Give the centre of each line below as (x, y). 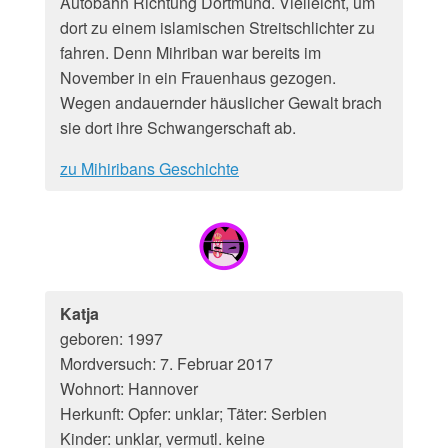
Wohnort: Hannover (129, 388)
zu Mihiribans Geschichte (149, 168)
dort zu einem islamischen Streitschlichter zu (217, 27)
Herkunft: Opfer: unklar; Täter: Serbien (193, 413)
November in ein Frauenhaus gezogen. (198, 77)
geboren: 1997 (111, 338)
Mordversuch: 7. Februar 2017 (166, 363)
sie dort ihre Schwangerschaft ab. (178, 127)
